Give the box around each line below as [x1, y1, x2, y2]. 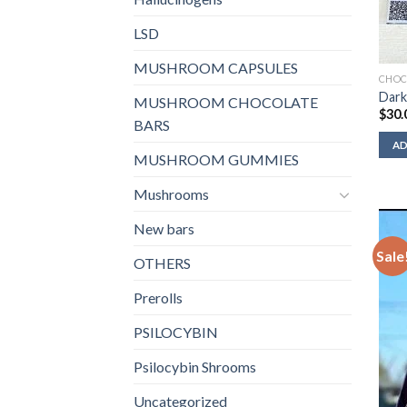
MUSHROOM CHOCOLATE [134, 94, 318, 112]
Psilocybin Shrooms [134, 358, 256, 376]
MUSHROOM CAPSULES [134, 59, 298, 77]
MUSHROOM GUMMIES [134, 151, 299, 169]
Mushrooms [134, 185, 209, 203]
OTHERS [134, 254, 191, 273]
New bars [134, 220, 194, 238]
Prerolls [134, 289, 183, 307]
